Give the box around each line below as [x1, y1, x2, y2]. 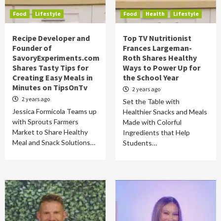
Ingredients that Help [123, 128, 190, 137]
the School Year [123, 73, 179, 82]
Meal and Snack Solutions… [12, 138, 95, 147]
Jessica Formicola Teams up [12, 107, 97, 115]
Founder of [12, 43, 52, 53]
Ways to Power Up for [123, 63, 200, 73]
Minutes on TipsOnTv [12, 82, 87, 92]
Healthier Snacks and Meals [123, 108, 207, 116]
